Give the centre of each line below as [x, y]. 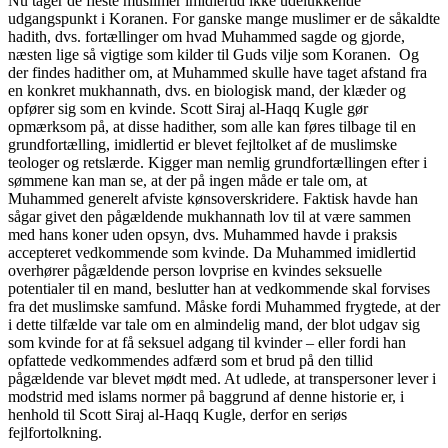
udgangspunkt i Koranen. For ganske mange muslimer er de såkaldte [224, 18]
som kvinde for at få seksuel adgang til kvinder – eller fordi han [207, 342]
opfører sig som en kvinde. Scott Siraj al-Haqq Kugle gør [188, 108]
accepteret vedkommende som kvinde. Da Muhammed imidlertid [212, 252]
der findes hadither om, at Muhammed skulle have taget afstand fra [217, 72]
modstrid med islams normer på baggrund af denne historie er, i [206, 396]
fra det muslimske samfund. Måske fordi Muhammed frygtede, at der [224, 306]
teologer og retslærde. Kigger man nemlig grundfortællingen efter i [217, 162]
